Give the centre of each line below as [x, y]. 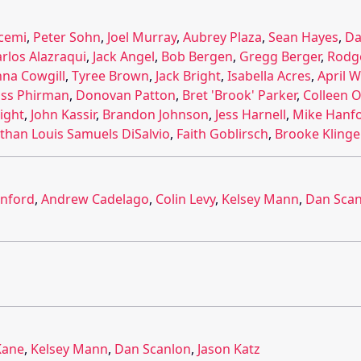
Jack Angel [124, 56]
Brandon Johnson [156, 114]
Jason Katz [229, 349]
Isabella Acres [269, 75]
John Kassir [63, 114]
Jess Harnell [251, 114]
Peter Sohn [67, 37]
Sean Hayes [303, 37]
